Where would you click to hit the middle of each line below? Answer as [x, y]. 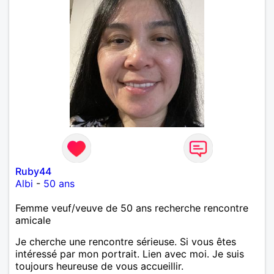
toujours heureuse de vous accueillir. [99, 266]
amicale [33, 220]
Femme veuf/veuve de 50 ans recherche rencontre [132, 208]
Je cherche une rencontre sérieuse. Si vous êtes [126, 241]
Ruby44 [33, 171]
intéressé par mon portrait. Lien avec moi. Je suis [130, 254]
